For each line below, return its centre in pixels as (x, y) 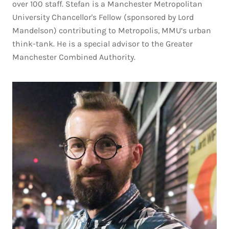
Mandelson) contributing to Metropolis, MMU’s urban (112, 30)
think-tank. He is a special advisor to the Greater (102, 44)
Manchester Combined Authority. (74, 57)
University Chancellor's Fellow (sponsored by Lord (103, 17)
